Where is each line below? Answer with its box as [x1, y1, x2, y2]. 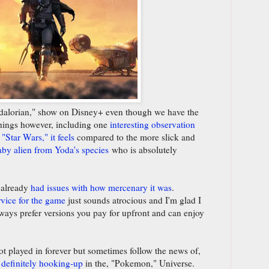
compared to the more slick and [74, 130, 195, 143]
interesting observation [110, 118, 195, 130]
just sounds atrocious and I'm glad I [65, 193, 201, 206]
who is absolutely [109, 143, 177, 156]
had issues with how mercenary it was [31, 181, 172, 193]
